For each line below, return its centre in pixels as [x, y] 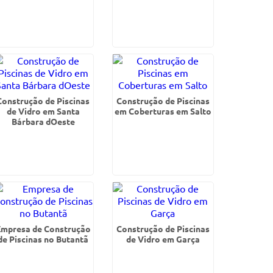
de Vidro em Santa [43, 111]
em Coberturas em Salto [163, 111]
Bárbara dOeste [43, 121]
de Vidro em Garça [163, 239]
